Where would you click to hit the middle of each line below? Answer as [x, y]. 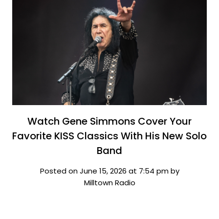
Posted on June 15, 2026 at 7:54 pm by [109, 171]
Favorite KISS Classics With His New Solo [109, 136]
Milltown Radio [109, 182]
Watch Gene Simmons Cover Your [109, 121]
